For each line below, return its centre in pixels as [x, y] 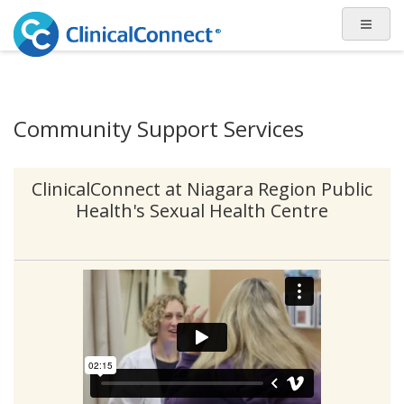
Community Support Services [159, 129]
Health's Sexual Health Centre [202, 211]
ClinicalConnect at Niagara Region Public [202, 189]
